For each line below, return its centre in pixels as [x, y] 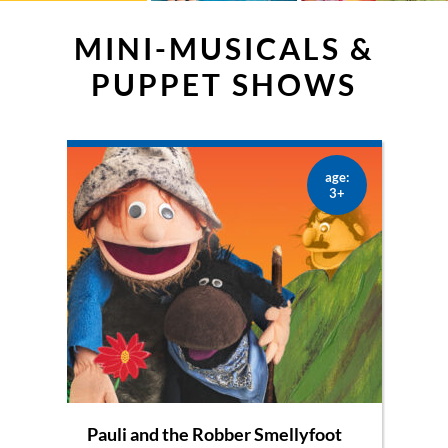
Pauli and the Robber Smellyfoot [214, 433]
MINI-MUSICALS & [224, 47]
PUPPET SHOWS [224, 83]
